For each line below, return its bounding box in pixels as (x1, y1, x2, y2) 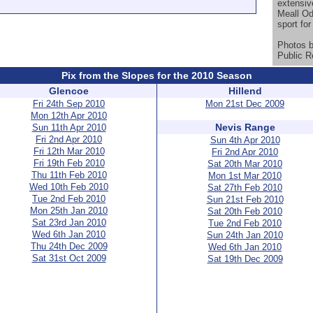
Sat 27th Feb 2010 (208, 182, 282, 193)
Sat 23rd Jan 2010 (31, 217, 106, 228)
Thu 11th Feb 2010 (31, 170, 107, 180)
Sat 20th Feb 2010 (208, 206, 282, 217)
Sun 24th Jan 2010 (207, 230, 283, 240)
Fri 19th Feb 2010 (33, 158, 105, 168)
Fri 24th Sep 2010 (33, 99, 105, 109)
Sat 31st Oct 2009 (31, 253, 106, 263)
